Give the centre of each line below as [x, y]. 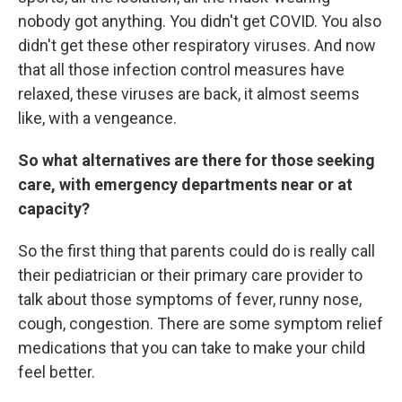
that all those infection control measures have [181, 69]
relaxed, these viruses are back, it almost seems [189, 93]
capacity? [54, 208]
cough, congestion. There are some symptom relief [201, 323]
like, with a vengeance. [97, 118]
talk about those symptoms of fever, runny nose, [190, 299]
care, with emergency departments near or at [185, 184]
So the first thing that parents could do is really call [197, 250]
